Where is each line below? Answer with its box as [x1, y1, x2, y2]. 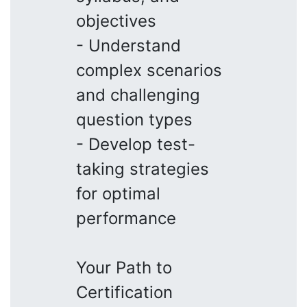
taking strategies [76, 158, 209, 179]
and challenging [76, 84, 200, 105]
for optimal [76, 183, 160, 204]
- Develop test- [76, 134, 195, 154]
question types [76, 109, 193, 130]
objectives [76, 10, 156, 31]
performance [76, 208, 176, 228]
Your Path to [76, 257, 172, 278]
